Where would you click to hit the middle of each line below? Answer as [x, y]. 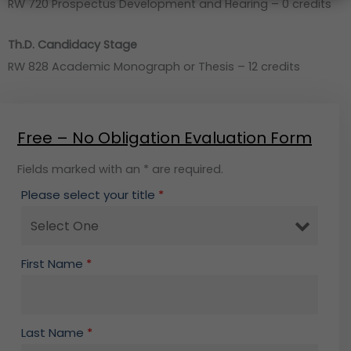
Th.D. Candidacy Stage [72, 44]
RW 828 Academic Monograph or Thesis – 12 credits [154, 66]
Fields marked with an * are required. [120, 170]
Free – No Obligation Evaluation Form [165, 138]
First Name [54, 264]
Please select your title [90, 195]
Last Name [54, 333]
